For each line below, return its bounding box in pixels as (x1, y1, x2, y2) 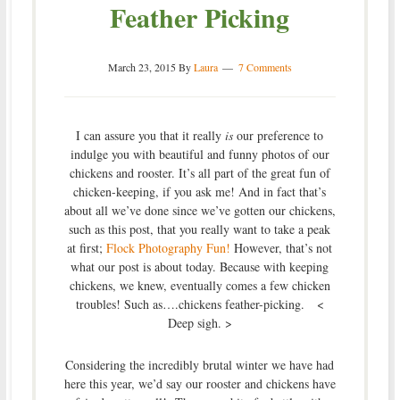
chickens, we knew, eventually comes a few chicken (69, 276, 330, 294)
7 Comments (237, 59, 292, 74)
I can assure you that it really (76, 126, 226, 144)
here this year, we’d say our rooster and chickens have (63, 374, 336, 392)
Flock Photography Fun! (106, 238, 231, 256)
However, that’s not (230, 238, 333, 256)
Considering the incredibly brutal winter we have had (65, 355, 335, 373)
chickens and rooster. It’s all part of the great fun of (69, 163, 330, 181)
